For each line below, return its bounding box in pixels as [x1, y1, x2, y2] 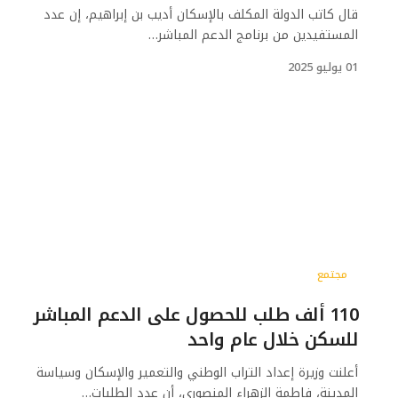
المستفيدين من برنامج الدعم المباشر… [148, 23, 358, 48]
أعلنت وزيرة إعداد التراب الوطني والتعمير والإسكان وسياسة [36, 360, 358, 385]
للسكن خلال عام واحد [187, 322, 358, 356]
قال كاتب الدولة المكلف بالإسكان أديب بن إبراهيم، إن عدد [44, 3, 358, 28]
